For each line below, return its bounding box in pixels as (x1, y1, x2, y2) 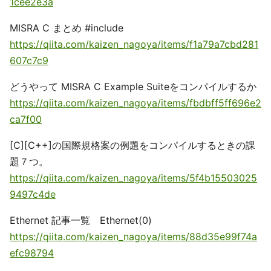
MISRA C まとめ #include (10, 22, 123, 34)
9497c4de (10, 188, 56, 200)
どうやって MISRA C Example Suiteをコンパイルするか (10, 80, 256, 93)
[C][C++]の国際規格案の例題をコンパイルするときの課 (10, 139, 255, 151)
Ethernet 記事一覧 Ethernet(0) (10, 214, 152, 226)
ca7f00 (10, 113, 42, 125)
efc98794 (10, 247, 54, 259)
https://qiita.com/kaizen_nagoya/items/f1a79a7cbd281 (10, 38, 258, 50)
